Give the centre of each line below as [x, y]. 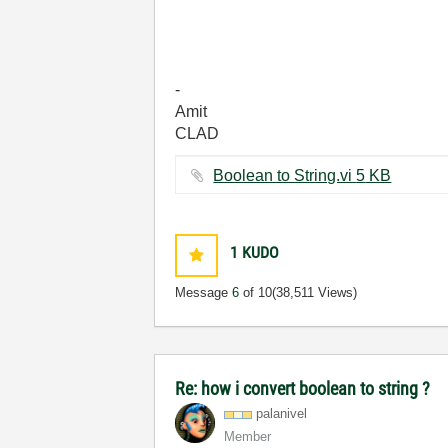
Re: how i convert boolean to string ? [303, 388]
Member [248, 436]
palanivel [282, 413]
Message [204, 292]
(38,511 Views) [315, 292]
